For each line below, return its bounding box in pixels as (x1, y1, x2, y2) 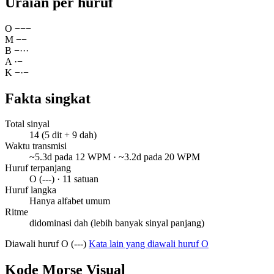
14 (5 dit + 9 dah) (29, 130, 97, 141)
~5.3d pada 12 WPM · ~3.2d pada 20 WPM (29, 152, 200, 163)
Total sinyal (5, 119, 50, 130)
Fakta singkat (5, 90, 91, 106)
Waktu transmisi (5, 141, 67, 152)
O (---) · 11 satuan (29, 174, 98, 185)
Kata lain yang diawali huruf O (89, 239, 209, 250)
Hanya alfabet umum (29, 196, 110, 207)
